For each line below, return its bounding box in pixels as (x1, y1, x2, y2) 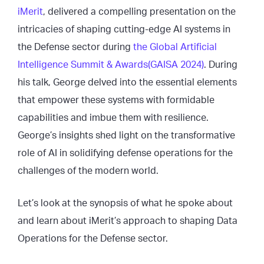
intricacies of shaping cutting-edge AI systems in (18, 25, 230, 34)
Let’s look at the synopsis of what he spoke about (18, 199, 233, 208)
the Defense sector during (18, 42, 133, 52)
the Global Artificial (133, 42, 217, 52)
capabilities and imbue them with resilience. (18, 113, 209, 123)
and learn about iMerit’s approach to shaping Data (18, 216, 237, 226)
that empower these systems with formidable (18, 95, 214, 105)
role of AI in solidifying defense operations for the (18, 148, 233, 158)
